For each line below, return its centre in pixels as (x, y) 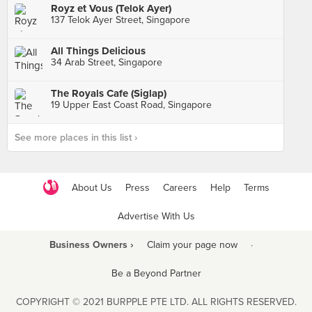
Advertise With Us (156, 216)
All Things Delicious (98, 51)
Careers (180, 187)
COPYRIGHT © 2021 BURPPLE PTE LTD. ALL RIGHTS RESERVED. (156, 302)
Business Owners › (91, 245)
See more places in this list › (76, 138)
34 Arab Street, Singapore (107, 62)
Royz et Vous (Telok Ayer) (111, 8)
